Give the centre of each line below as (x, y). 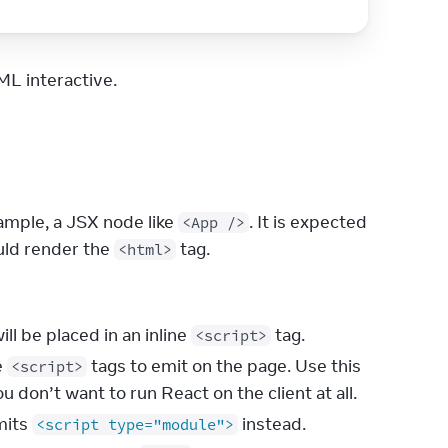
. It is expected (308, 222)
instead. (272, 424)
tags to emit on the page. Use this (224, 366)
